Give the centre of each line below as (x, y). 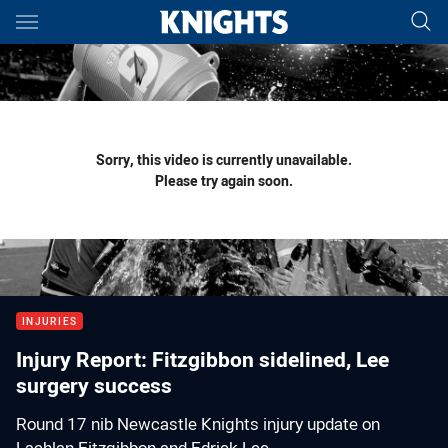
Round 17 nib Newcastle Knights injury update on (198, 424)
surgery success (94, 385)
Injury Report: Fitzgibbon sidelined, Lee (202, 359)
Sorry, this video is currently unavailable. (224, 159)
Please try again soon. (224, 180)
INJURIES (49, 321)
